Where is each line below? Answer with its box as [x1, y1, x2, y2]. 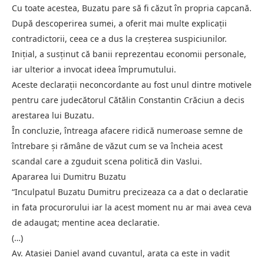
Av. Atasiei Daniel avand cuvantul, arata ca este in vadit [12, 247, 230, 259]
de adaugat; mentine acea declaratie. [12, 216, 160, 228]
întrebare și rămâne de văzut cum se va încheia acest [12, 140, 223, 151]
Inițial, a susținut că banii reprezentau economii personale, [12, 48, 246, 60]
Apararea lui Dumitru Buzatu [12, 170, 126, 182]
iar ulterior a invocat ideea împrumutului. [12, 63, 176, 75]
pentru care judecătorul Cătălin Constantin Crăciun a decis [12, 94, 245, 105]
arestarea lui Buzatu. [12, 109, 94, 121]
